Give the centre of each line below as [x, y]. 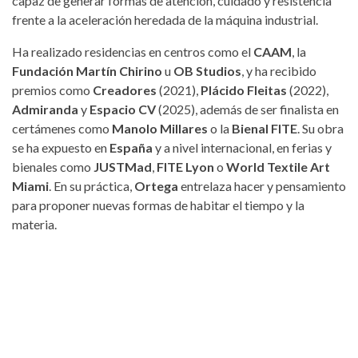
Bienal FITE [265, 128]
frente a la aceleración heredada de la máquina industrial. [165, 19]
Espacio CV [123, 109]
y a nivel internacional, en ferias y [242, 147]
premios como [52, 89]
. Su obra [320, 128]
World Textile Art [278, 166]
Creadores [125, 89]
